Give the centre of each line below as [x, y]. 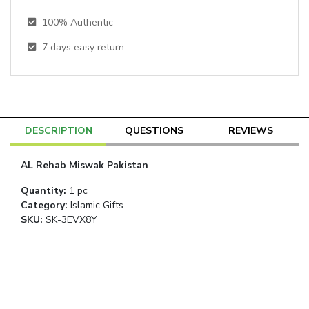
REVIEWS [250, 131]
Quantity [42, 191]
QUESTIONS [154, 131]
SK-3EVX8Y [71, 220]
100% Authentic [78, 23]
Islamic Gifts [97, 206]
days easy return [87, 48]
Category [43, 206]
